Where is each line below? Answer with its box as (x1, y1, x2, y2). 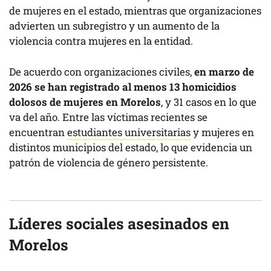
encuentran (9, 125, 67, 139)
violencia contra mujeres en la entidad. (9, 34, 193, 48)
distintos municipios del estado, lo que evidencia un (9, 140, 252, 154)
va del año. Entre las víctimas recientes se (9, 109, 207, 124)
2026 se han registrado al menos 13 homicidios (9, 79, 237, 94)
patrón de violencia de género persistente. (9, 155, 208, 169)
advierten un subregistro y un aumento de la (9, 19, 220, 33)
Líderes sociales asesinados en (9, 213, 229, 233)
